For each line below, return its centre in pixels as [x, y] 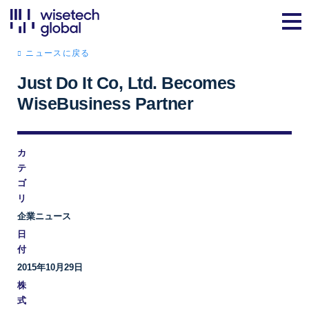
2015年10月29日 [50, 267]
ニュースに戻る [58, 53]
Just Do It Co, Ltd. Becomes [127, 83]
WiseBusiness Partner [105, 103]
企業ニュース [44, 216]
